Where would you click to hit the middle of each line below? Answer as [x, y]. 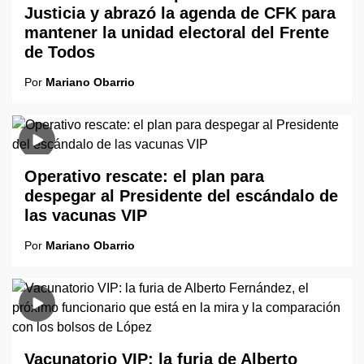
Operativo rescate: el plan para [144, 176]
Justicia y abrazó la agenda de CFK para [180, 13]
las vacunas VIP [86, 215]
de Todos [60, 52]
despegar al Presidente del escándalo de [181, 196]
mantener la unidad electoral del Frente [177, 32]
